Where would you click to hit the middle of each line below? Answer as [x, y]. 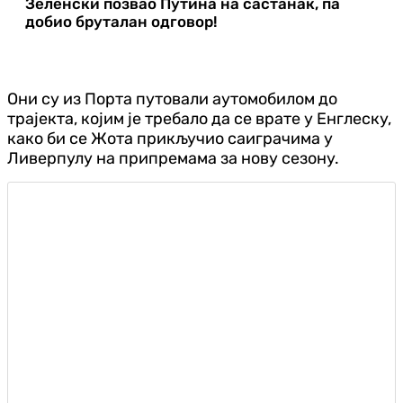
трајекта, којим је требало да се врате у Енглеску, [199, 118]
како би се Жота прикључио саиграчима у [170, 138]
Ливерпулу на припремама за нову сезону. [173, 158]
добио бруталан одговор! [121, 21]
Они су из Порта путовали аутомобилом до [172, 99]
